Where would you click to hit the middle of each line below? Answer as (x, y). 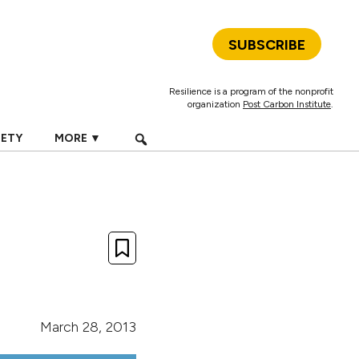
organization (215, 104)
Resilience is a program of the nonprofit (251, 91)
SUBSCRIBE (267, 45)
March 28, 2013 (88, 327)
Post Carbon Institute (287, 104)
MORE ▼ (77, 138)
